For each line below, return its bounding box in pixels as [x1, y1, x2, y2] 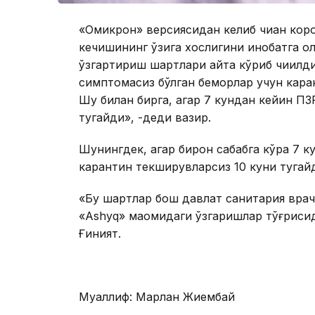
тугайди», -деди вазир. [79, 110, 211, 125]
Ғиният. [79, 226, 121, 241]
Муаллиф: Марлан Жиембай [79, 290, 235, 304]
